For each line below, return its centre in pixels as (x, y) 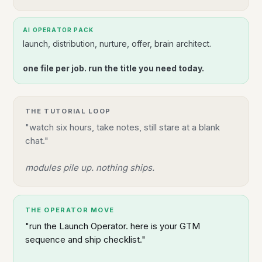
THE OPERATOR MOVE (70, 210)
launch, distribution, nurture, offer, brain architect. (117, 43)
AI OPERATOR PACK (58, 30)
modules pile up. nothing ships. (90, 167)
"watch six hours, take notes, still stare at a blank (123, 127)
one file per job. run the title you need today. (113, 68)
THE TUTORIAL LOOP (68, 111)
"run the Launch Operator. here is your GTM (113, 226)
